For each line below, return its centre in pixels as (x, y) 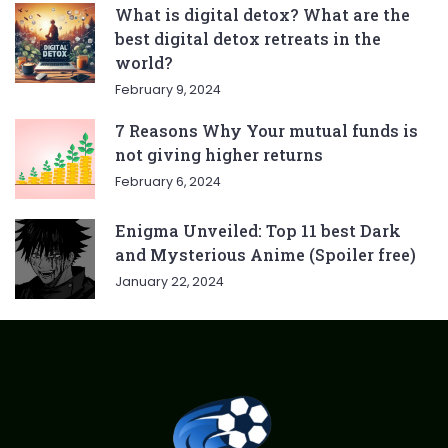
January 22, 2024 (169, 282)
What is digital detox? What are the (262, 15)
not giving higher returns (219, 155)
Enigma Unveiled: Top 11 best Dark (258, 231)
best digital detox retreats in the (248, 39)
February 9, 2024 (168, 90)
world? (144, 63)
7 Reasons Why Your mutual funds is (266, 131)
